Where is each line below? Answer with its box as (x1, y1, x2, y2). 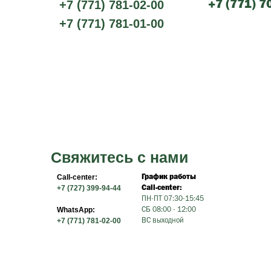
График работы (142, 174, 196, 180)
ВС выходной (142, 217, 184, 224)
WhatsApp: (57, 205, 95, 214)
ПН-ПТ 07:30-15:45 (142, 195, 204, 202)
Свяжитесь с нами (51, 148, 188, 166)
